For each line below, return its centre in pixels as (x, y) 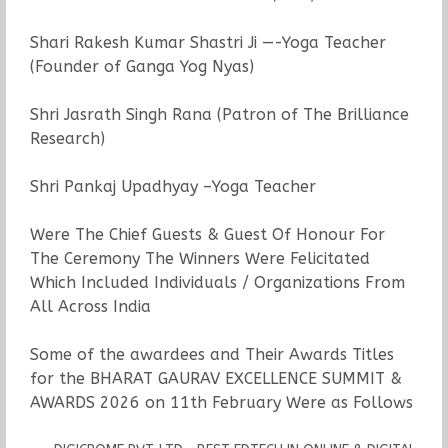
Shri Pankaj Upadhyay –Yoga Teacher (172, 186)
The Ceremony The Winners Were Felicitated (199, 258)
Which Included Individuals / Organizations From (217, 282)
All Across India (90, 306)
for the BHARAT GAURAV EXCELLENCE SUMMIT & (215, 378)
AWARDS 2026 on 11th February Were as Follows (221, 402)
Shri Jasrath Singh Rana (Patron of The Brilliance (219, 114)
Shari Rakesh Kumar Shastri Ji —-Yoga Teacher (207, 42)
